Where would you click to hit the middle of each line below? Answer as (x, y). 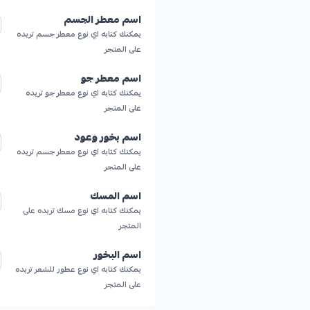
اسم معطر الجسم (102, 19)
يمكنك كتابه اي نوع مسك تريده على (82, 211)
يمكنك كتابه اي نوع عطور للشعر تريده (78, 270)
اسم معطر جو (111, 78)
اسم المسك (116, 196)
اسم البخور (117, 255)
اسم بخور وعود (108, 137)
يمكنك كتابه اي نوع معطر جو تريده (83, 93)
